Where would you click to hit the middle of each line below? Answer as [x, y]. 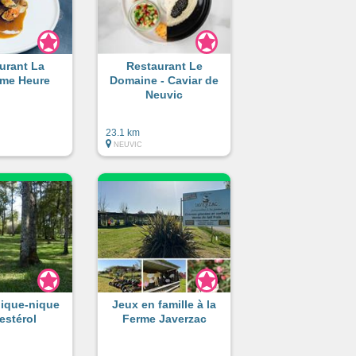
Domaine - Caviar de [164, 80]
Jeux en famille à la [164, 304]
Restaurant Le [164, 66]
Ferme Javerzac [164, 318]
